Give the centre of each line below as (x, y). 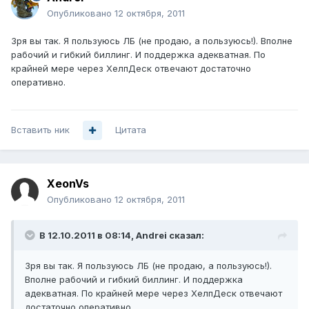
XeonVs (68, 184)
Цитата (131, 130)
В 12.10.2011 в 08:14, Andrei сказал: (122, 236)
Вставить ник (40, 130)
